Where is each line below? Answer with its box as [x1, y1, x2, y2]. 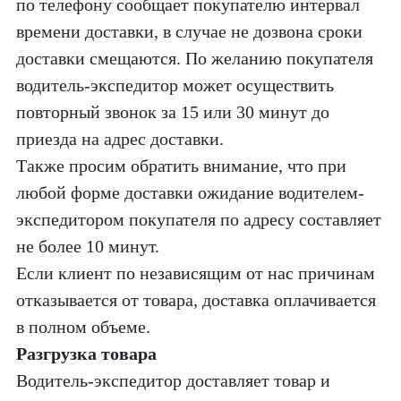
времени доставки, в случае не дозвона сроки [16, 21, 363, 41]
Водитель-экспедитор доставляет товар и [16, 371, 330, 390]
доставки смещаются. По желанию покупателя [16, 48, 373, 68]
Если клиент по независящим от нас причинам [16, 263, 375, 283]
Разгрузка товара [16, 344, 157, 363]
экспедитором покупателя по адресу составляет [16, 209, 381, 229]
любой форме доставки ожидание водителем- [16, 183, 364, 202]
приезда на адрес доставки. [16, 129, 224, 149]
